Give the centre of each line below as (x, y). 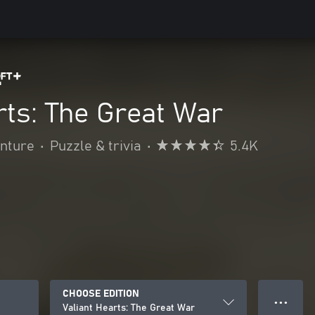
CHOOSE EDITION (101, 294)
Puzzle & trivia (96, 146)
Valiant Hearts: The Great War (129, 308)
